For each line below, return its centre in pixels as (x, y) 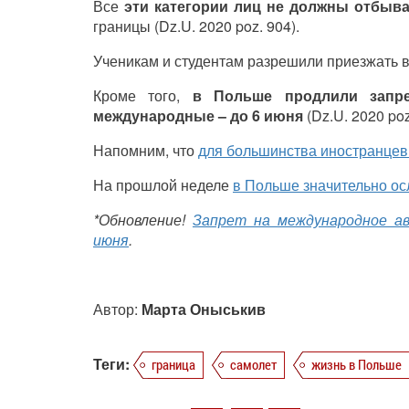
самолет (253, 365)
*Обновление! (143, 220)
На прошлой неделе (163, 185)
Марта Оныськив (204, 309)
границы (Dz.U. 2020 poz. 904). (196, 26)
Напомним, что (146, 151)
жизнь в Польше (357, 365)
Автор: (117, 309)
